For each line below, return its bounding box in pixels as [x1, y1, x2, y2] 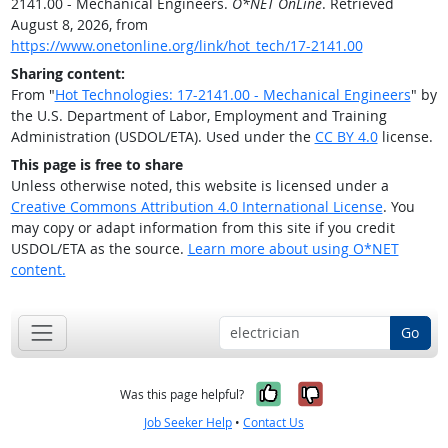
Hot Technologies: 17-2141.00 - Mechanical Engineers [54, 85, 411, 105]
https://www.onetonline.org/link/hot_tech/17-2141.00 [10, 36, 363, 56]
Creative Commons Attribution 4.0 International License [10, 197, 383, 217]
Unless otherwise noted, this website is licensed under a [10, 176, 389, 196]
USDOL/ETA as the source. [10, 239, 188, 259]
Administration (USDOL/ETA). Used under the [10, 127, 315, 147]
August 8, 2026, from [10, 15, 148, 35]
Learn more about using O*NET [187, 239, 399, 259]
